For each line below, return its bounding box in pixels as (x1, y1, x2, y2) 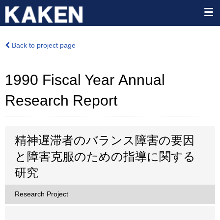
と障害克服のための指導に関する (15, 150, 195, 163)
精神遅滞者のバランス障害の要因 (15, 134, 194, 147)
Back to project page (10, 41, 76, 49)
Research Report (5, 92, 117, 109)
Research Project (15, 190, 68, 198)
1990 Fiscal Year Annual (5, 72, 165, 88)
